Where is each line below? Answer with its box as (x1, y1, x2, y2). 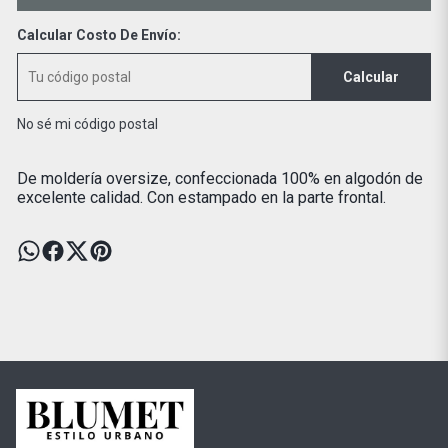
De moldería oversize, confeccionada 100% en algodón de (16, 169, 423, 189)
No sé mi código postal (16, 116, 158, 133)
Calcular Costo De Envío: (16, 27, 181, 44)
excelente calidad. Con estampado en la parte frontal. (16, 188, 386, 208)
